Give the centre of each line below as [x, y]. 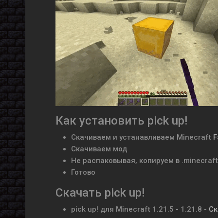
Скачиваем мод [99, 149]
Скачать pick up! [100, 193]
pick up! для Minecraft [111, 209]
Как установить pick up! [121, 121]
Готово [83, 172]
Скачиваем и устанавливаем [123, 137]
